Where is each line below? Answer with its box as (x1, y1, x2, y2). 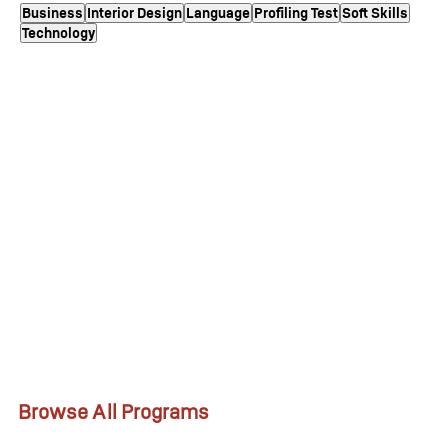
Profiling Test (254, 4, 338, 22)
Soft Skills (342, 4, 408, 22)
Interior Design (87, 4, 182, 22)
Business (22, 4, 83, 22)
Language (186, 4, 250, 22)
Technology (22, 24, 95, 42)
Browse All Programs (17, 400, 210, 425)
